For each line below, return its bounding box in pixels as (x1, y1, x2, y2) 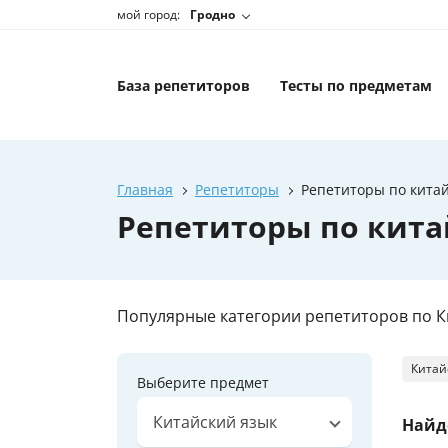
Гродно (190, 6, 235, 24)
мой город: (117, 5, 180, 23)
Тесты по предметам (280, 75, 432, 95)
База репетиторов (117, 75, 250, 95)
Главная (117, 180, 173, 199)
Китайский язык (153, 410, 277, 433)
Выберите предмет (137, 372, 269, 392)
